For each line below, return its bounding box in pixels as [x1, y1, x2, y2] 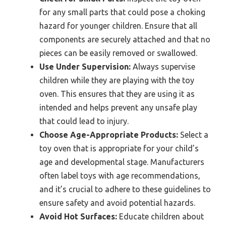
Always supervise [131, 62, 195, 72]
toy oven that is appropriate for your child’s [39, 144, 199, 153]
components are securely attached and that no [39, 35, 210, 44]
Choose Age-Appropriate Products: [39, 130, 178, 140]
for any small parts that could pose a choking [39, 8, 205, 17]
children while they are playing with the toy [39, 76, 194, 85]
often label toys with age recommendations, [39, 171, 200, 181]
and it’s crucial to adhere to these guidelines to [39, 185, 211, 194]
